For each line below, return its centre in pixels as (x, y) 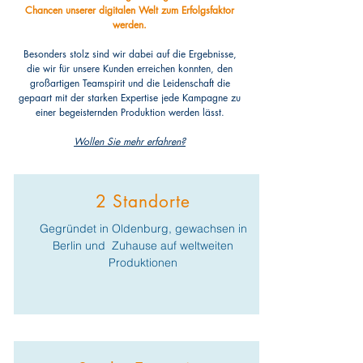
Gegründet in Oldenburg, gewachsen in (143, 228)
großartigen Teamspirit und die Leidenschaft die (130, 83)
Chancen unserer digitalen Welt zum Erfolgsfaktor (130, 10)
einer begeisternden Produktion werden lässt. (130, 112)
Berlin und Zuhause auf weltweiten (143, 246)
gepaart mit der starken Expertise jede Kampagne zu (130, 98)
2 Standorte (143, 201)
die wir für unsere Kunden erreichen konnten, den (130, 68)
